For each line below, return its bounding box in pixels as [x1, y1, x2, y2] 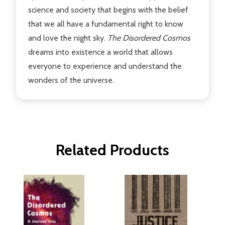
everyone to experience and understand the [28, 61, 182, 71]
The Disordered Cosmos [107, 33, 190, 43]
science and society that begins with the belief [28, 5, 188, 15]
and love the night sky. [28, 33, 107, 43]
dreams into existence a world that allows [28, 47, 173, 57]
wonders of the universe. [28, 75, 114, 85]
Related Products [56, 140, 169, 159]
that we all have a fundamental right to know [28, 19, 183, 29]
